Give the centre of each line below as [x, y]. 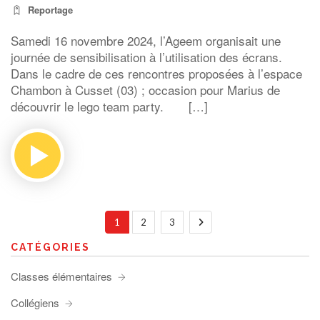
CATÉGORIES [50, 247]
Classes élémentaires [61, 276]
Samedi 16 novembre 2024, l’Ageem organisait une [146, 40]
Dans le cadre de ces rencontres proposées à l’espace [156, 73]
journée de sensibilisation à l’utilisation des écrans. [146, 57]
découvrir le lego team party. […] [109, 106]
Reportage [50, 10]
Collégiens [35, 302]
